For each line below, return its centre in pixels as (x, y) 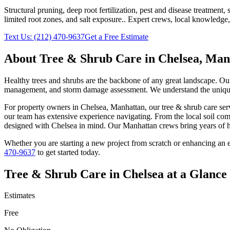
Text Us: (19, 36)
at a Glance (195, 174)
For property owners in (42, 107)
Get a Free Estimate (117, 36)
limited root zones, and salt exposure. (64, 19)
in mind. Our (100, 125)
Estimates (20, 196)
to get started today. (68, 152)
